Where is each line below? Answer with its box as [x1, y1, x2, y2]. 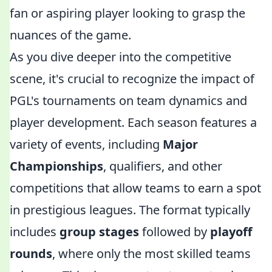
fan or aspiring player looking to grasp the [10, 5, 245, 21]
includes [10, 223, 59, 240]
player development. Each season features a [10, 114, 257, 131]
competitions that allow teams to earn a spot [10, 180, 261, 196]
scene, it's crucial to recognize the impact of [10, 70, 254, 87]
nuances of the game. [10, 27, 131, 43]
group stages [59, 223, 139, 240]
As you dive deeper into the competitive [10, 49, 231, 65]
